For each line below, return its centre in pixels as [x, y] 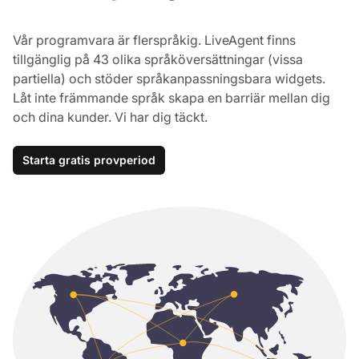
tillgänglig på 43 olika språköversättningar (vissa [158, 59]
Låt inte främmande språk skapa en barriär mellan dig [171, 97]
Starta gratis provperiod [89, 159]
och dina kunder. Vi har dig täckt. [110, 117]
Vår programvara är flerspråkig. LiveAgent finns [154, 40]
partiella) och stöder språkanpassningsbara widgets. [169, 78]
